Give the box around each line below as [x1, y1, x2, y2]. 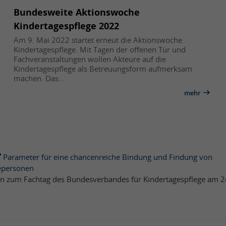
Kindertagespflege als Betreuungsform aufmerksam [13, 63, 192, 74]
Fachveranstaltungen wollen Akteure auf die [13, 53, 166, 64]
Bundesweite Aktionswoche [13, 6, 140, 18]
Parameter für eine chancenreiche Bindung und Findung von [3, 151, 212, 162]
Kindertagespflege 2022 [13, 19, 119, 32]
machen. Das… [13, 73, 65, 83]
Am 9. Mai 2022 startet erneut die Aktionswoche [13, 34, 182, 45]
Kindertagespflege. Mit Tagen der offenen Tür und [13, 44, 186, 54]
